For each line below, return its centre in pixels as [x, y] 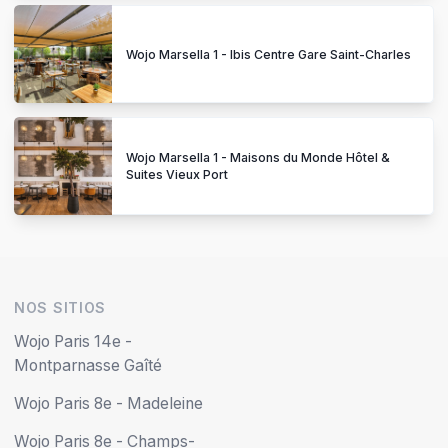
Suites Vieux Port [177, 175]
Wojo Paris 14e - [73, 342]
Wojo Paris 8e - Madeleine [108, 404]
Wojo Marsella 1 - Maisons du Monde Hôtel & [258, 158]
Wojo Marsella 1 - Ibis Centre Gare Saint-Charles [268, 54]
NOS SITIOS [60, 308]
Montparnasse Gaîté [88, 366]
